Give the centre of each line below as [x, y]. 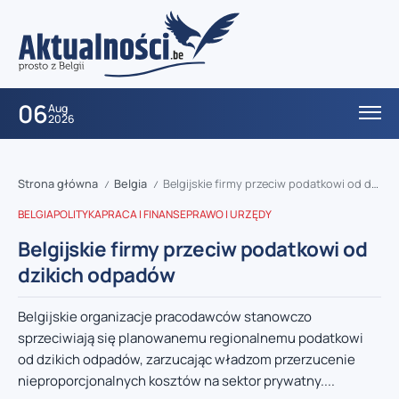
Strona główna [58, 184]
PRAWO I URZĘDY [229, 215]
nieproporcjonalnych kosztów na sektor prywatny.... [176, 381]
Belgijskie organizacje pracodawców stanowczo [165, 317]
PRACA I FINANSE [144, 215]
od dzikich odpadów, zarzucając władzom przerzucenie [187, 360]
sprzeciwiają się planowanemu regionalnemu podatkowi [191, 338]
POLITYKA [77, 215]
